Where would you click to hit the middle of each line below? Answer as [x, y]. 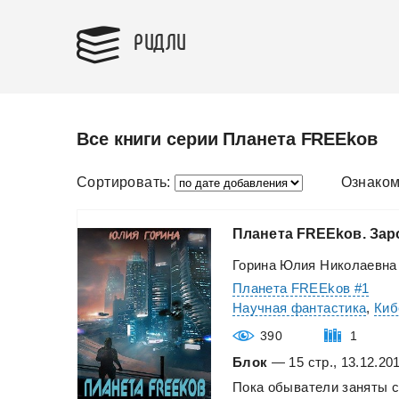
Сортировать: [124, 182]
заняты [365, 387]
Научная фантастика [300, 308]
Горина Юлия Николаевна [315, 265]
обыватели [303, 387]
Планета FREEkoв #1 [301, 288]
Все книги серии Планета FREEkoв [227, 139]
